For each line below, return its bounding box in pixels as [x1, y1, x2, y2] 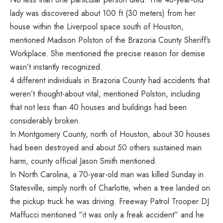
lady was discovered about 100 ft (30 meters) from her [10, 7, 196, 19]
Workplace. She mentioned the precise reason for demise [10, 47, 205, 59]
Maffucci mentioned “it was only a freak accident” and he [10, 209, 204, 221]
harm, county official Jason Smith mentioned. [10, 155, 157, 167]
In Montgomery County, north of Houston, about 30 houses [10, 128, 210, 140]
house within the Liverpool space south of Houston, [10, 20, 184, 32]
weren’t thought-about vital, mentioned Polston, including [10, 88, 200, 100]
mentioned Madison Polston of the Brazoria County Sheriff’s [10, 34, 211, 46]
